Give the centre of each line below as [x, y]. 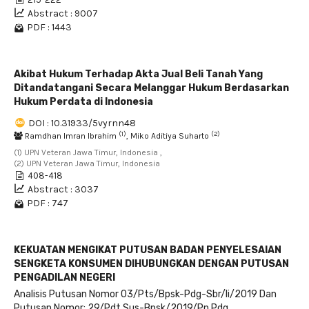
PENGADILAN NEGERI [64, 278]
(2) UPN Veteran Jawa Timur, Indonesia [87, 163]
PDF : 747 [48, 203]
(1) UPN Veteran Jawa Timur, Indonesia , [88, 152]
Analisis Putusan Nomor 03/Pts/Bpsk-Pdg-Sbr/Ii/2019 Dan [145, 294]
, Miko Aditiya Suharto [169, 136]
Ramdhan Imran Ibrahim [71, 136]
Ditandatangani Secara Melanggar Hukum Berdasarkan [151, 88]
